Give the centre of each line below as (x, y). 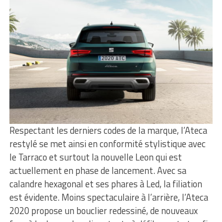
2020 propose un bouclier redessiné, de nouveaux (103, 211)
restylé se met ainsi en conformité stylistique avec (107, 144)
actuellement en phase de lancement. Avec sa (98, 171)
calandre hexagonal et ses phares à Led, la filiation (106, 184)
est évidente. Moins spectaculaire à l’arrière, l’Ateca (109, 197)
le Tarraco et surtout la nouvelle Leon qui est (95, 157)
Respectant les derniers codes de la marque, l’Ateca (108, 131)
